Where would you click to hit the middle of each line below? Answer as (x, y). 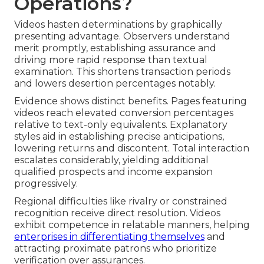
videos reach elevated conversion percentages (124, 113)
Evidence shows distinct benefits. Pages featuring (131, 101)
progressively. (46, 183)
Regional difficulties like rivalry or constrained (121, 201)
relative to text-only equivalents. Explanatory (121, 124)
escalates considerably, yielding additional (111, 160)
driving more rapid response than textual (111, 60)
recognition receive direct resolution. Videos (117, 213)
